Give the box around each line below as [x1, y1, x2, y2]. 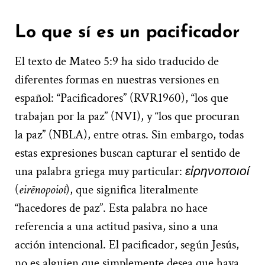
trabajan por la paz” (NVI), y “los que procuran [15, 108, 240, 125]
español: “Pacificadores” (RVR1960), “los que [15, 90, 228, 106]
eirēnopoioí [19, 182, 66, 198]
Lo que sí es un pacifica [15, 24, 212, 43]
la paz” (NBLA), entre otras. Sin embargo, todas [15, 127, 244, 143]
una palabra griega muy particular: [15, 163, 185, 180]
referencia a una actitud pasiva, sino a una [15, 218, 218, 235]
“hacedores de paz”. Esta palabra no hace [15, 200, 208, 216]
